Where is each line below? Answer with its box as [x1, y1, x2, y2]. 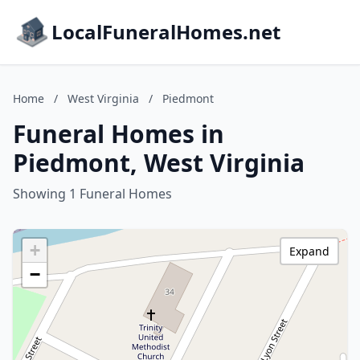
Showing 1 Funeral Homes [13, 185, 172, 202]
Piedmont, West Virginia [13, 146, 305, 179]
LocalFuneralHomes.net [51, 18, 280, 45]
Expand [289, 243, 329, 259]
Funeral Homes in [13, 117, 224, 150]
